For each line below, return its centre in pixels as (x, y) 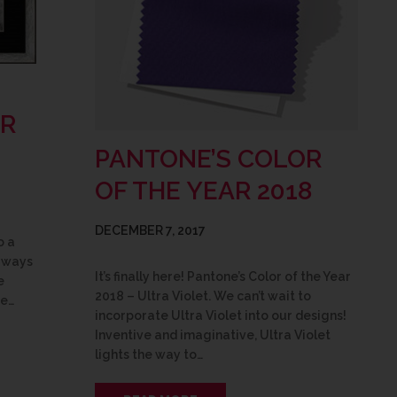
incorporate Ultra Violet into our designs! (221, 315)
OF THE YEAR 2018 (203, 191)
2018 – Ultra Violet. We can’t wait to (203, 296)
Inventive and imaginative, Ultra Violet (213, 335)
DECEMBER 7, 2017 (150, 230)
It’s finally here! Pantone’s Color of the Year (223, 276)
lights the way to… (149, 354)
